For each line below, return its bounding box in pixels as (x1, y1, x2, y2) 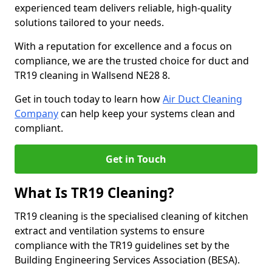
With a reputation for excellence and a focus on (15, 39, 232, 53)
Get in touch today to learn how (15, 92, 163, 106)
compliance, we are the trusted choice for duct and (15, 54, 249, 67)
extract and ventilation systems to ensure (15, 224, 205, 237)
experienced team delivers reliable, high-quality (15, 1, 231, 15)
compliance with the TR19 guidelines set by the (15, 239, 229, 252)
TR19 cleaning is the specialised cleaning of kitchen (15, 209, 248, 223)
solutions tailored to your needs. (15, 16, 166, 29)
